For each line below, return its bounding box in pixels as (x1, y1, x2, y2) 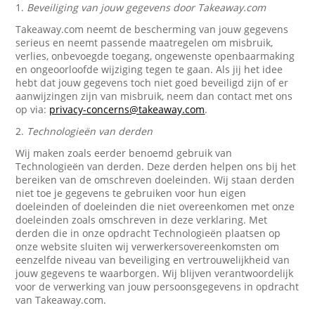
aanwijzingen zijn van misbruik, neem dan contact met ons (15, 89, 293, 103)
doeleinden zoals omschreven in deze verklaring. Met (15, 213, 268, 226)
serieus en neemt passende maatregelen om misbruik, (15, 36, 274, 49)
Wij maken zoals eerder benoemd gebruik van (15, 146, 233, 160)
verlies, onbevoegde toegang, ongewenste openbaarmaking (15, 49, 295, 63)
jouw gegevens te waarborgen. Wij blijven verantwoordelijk (15, 266, 294, 280)
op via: (15, 103, 50, 116)
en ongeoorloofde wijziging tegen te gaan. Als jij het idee (15, 63, 283, 76)
